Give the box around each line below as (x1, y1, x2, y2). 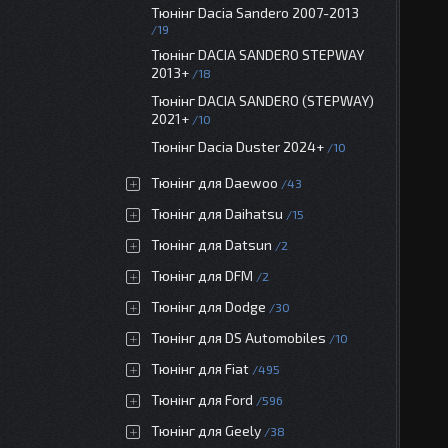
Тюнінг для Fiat (151, 360, 249, 377)
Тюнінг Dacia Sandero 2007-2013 (151, 4, 359, 21)
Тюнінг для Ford (151, 391, 253, 408)
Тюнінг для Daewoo (151, 174, 278, 191)
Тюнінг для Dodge (151, 298, 266, 315)
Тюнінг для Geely (151, 422, 261, 439)
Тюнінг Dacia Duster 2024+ (151, 138, 324, 155)
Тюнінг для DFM (151, 267, 253, 284)
